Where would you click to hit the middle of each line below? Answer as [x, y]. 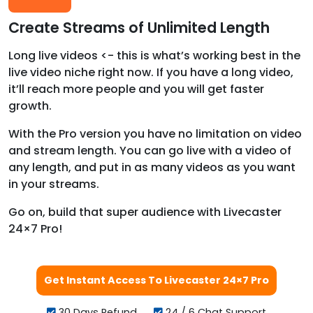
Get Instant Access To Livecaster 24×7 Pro [156, 280]
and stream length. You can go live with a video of [150, 150]
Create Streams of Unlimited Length [139, 27]
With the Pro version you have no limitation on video [155, 133]
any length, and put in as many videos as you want [152, 167]
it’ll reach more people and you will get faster [136, 89]
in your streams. [54, 184]
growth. [30, 105]
